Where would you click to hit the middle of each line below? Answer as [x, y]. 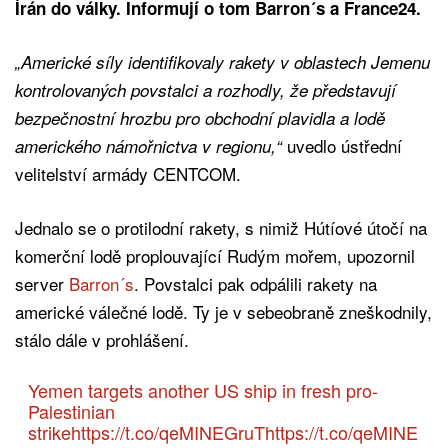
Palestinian [71, 410]
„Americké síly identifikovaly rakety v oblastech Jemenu [222, 61]
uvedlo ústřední [342, 145]
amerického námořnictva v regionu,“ [148, 145]
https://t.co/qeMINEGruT [167, 431]
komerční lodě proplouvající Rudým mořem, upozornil [215, 255]
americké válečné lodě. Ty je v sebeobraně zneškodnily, [223, 311]
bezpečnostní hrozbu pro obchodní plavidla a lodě [200, 117]
